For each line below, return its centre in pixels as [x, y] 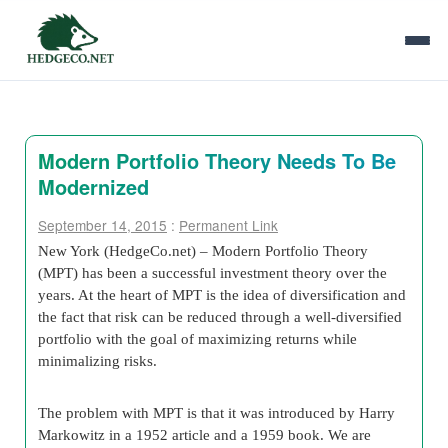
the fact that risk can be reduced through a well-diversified [220, 316]
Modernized [93, 186]
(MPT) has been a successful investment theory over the [212, 272]
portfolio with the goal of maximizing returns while [197, 338]
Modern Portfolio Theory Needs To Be [217, 160]
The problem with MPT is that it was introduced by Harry [216, 412]
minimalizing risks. [97, 360]
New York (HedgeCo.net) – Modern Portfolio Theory [203, 250]
